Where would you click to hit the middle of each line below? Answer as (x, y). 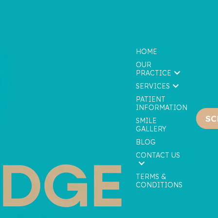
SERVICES (153, 86)
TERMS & (151, 177)
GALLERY (151, 129)
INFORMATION (162, 108)
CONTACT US (158, 155)
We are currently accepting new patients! (109, 119)
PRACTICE (154, 73)
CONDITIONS (159, 185)
